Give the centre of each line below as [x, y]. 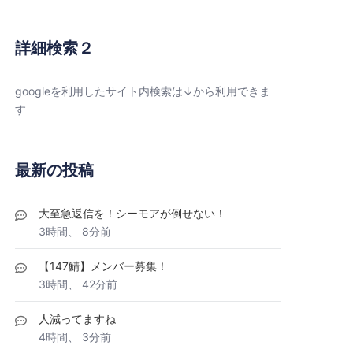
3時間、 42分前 [78, 284]
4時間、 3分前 [75, 337]
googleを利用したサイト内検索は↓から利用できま [143, 91]
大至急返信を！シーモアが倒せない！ [132, 213]
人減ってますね [77, 319]
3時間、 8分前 [75, 231]
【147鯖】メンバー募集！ [103, 266]
